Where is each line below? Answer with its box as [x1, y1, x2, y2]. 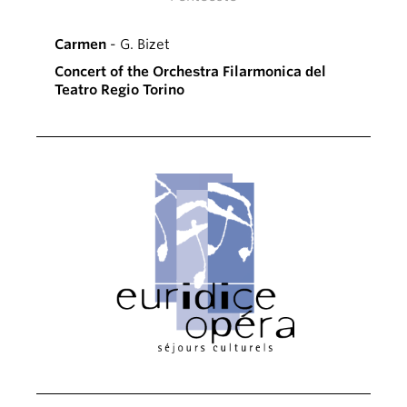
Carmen [55, 35, 106, 53]
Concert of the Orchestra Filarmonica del [55, 63, 326, 80]
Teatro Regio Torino [55, 81, 184, 98]
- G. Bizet [106, 35, 170, 53]
